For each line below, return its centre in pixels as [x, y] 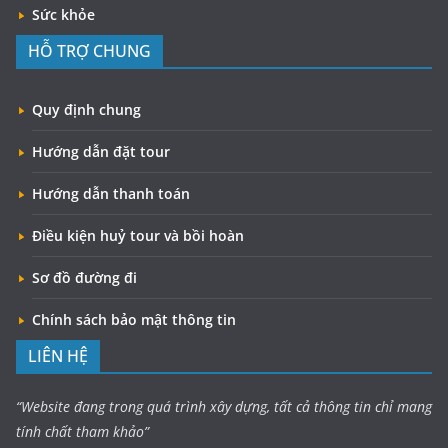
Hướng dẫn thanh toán [111, 193]
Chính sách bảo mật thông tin [134, 319]
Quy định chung [86, 109]
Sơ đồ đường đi [84, 277]
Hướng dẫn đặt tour [101, 151]
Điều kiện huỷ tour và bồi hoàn [138, 235]
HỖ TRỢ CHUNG [89, 50]
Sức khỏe [63, 14]
